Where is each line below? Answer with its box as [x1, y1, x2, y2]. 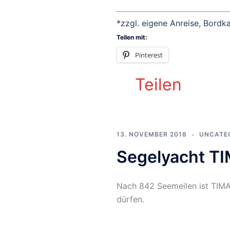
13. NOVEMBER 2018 [117, 130, 187, 139]
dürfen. [117, 194, 144, 205]
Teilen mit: [117, 33, 147, 42]
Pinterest [135, 50, 163, 60]
